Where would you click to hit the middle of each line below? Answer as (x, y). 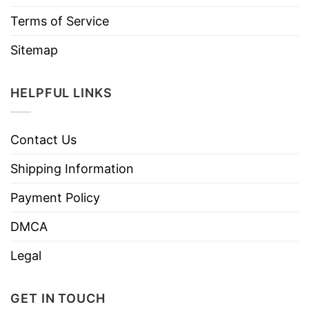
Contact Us (43, 140)
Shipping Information (72, 169)
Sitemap (34, 50)
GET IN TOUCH (58, 299)
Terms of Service (60, 21)
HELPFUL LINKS (61, 93)
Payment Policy (55, 198)
